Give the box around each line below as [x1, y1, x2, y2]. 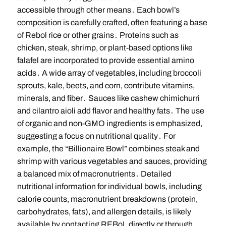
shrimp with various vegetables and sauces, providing [17, 157, 207, 166]
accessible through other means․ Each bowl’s [17, 6, 180, 15]
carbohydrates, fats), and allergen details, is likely [17, 207, 191, 216]
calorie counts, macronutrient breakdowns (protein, [17, 195, 198, 204]
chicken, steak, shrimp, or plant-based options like [17, 43, 193, 52]
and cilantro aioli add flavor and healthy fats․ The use [17, 106, 204, 116]
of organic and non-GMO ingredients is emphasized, [17, 119, 202, 128]
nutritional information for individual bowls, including [17, 182, 202, 191]
